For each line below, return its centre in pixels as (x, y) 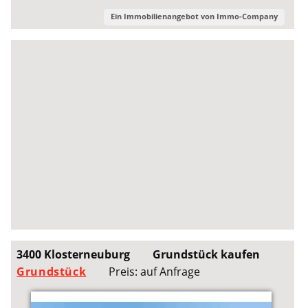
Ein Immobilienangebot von (163, 16)
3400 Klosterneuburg (74, 254)
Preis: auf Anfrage (154, 271)
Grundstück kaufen (206, 254)
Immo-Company (247, 16)
